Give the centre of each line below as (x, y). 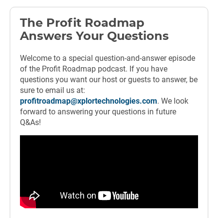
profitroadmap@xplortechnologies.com (89, 101)
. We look (173, 101)
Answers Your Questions (94, 37)
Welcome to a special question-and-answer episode (108, 58)
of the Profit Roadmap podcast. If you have (94, 69)
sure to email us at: (53, 91)
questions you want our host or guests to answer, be (109, 80)
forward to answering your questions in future (98, 112)
